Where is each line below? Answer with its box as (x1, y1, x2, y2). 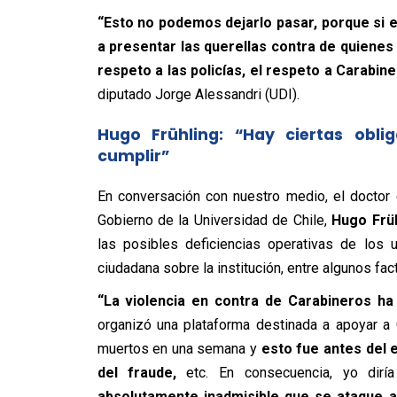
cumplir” (97, 145, 169, 167)
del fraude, (97, 364, 176, 381)
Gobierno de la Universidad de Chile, (97, 212, 327, 229)
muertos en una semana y (97, 340, 261, 357)
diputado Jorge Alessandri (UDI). (97, 86, 300, 103)
